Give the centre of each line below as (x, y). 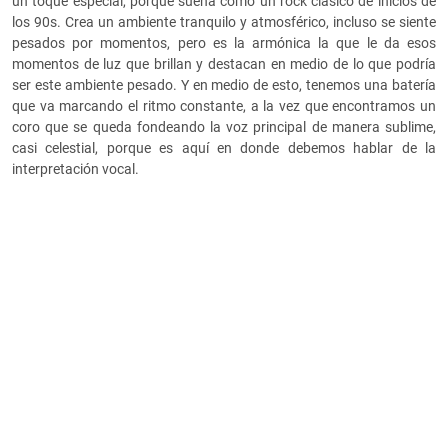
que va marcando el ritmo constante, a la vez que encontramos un (224, 106)
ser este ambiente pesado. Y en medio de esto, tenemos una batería (224, 85)
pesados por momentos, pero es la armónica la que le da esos (224, 43)
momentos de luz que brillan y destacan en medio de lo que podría (224, 64)
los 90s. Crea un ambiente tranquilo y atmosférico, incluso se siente (224, 22)
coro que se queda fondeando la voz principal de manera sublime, (224, 127)
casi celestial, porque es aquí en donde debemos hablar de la (224, 148)
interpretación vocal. (75, 169)
